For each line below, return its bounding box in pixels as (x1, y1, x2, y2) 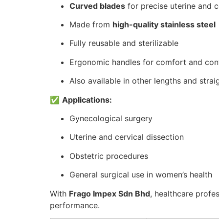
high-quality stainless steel (112, 20, 216, 30)
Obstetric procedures (69, 151, 148, 161)
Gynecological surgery (69, 113, 153, 123)
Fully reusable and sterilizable (69, 38, 178, 48)
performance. (50, 200, 100, 210)
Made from (69, 20, 112, 30)
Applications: (62, 94, 112, 105)
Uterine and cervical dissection (69, 132, 184, 142)
